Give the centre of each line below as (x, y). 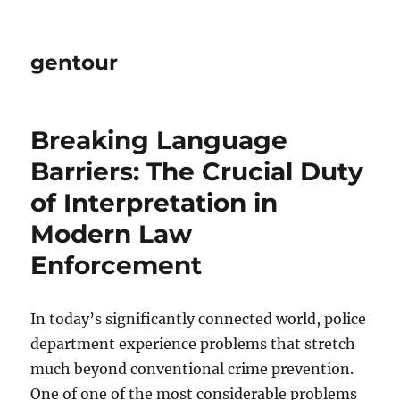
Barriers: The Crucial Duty (197, 171)
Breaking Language (159, 140)
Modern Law (112, 234)
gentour (75, 62)
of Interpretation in (154, 203)
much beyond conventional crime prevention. (192, 369)
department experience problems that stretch (193, 344)
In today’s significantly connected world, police (199, 319)
